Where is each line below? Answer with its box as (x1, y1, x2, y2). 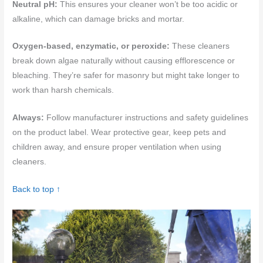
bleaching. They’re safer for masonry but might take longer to (12, 71, 240, 80)
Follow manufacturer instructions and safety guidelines (44, 113, 249, 123)
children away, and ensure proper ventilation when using (12, 143, 222, 152)
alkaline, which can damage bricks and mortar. (12, 14, 185, 23)
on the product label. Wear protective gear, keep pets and (12, 128, 227, 137)
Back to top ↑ (12, 185, 61, 194)
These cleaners (170, 42, 230, 51)
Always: (12, 113, 45, 123)
